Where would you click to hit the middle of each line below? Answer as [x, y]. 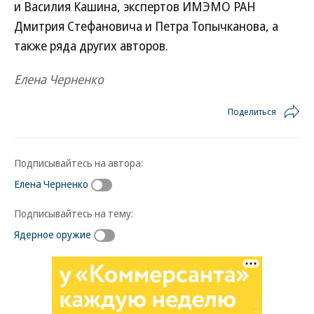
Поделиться [252, 111]
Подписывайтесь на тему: [74, 213]
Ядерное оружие [53, 234]
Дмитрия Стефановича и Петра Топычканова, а [146, 26]
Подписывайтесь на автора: [78, 163]
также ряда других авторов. [91, 46]
